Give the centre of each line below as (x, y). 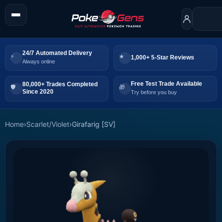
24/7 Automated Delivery (57, 53)
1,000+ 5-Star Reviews (163, 57)
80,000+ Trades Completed (60, 84)
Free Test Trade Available (166, 84)
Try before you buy (154, 92)
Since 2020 (38, 92)
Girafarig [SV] (94, 124)
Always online (39, 62)
